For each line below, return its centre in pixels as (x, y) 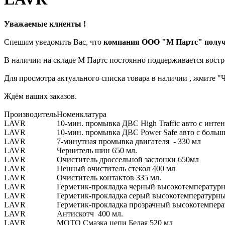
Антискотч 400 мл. (90, 213)
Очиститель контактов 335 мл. (109, 177)
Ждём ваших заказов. (40, 96)
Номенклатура (82, 114)
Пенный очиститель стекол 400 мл (116, 168)
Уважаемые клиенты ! (45, 24)
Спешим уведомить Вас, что (54, 42)
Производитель (30, 114)
